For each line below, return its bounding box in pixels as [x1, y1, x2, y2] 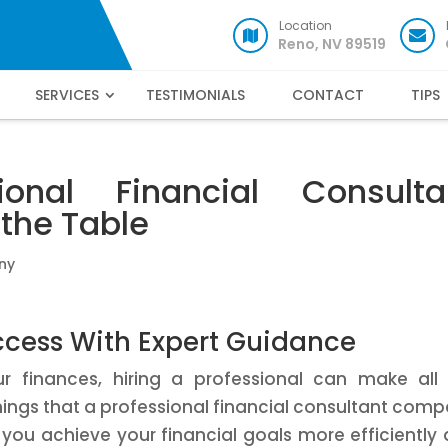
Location [279, 17, 332, 34]
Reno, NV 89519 [278, 34, 386, 54]
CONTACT [291, 85, 364, 105]
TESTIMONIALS [145, 85, 245, 105]
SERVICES [34, 85, 99, 105]
